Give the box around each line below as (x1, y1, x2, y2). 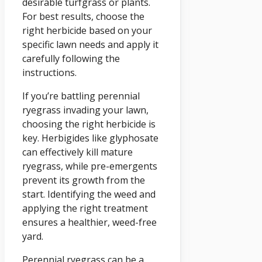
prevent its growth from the (22, 174, 145, 187)
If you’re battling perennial (22, 89, 140, 103)
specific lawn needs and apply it (22, 38, 158, 51)
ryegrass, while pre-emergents (22, 160, 157, 173)
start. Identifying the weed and (22, 188, 156, 201)
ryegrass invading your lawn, (22, 104, 149, 117)
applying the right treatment (22, 202, 148, 215)
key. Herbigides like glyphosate (22, 132, 158, 145)
